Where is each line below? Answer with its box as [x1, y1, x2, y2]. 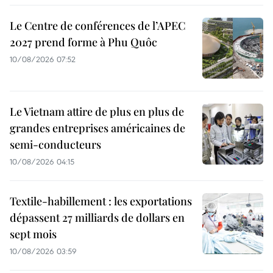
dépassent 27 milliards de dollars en [10, 210, 185, 225]
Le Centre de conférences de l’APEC [10, 18, 185, 33]
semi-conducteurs [10, 136, 101, 152]
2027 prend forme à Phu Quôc [10, 34, 157, 49]
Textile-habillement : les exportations [10, 193, 192, 208]
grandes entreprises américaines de [10, 120, 185, 135]
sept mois [10, 226, 57, 241]
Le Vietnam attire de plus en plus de [10, 104, 184, 119]
